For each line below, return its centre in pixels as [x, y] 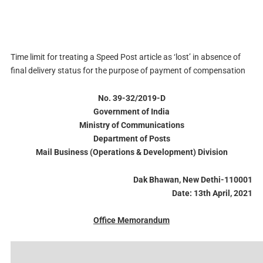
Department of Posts [131, 138]
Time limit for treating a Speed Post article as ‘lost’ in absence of [125, 57]
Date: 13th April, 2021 [213, 193]
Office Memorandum [131, 220]
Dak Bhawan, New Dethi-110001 [193, 179]
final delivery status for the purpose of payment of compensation [128, 70]
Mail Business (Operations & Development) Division [131, 152]
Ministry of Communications [131, 125]
